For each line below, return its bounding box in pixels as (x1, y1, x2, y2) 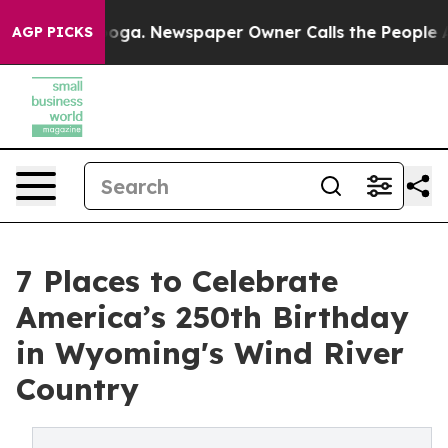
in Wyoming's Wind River (16, 334, 404, 372)
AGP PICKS (12, 23, 93, 41)
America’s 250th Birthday (16, 298, 409, 336)
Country (16, 370, 139, 408)
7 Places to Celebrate (16, 262, 338, 300)
